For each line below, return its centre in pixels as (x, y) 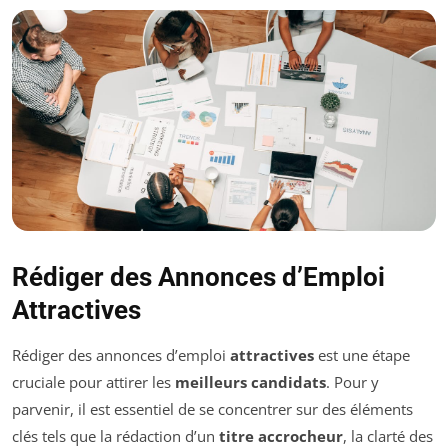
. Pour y (352, 382)
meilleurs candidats (250, 382)
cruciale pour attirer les (93, 382)
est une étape (362, 355)
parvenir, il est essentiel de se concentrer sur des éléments (212, 409)
